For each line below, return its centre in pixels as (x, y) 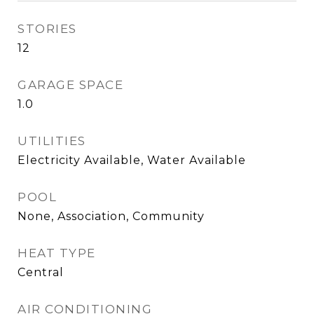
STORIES (47, 29)
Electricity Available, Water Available (132, 160)
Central (41, 272)
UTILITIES (52, 141)
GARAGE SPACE (70, 85)
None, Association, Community (111, 216)
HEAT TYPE (57, 253)
